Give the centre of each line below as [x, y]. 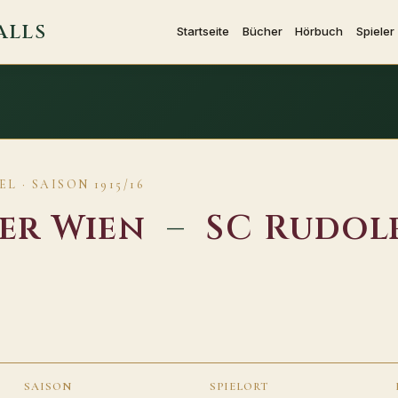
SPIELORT [239, 387]
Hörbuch [319, 31]
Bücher [262, 31]
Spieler [375, 31]
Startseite [203, 31]
